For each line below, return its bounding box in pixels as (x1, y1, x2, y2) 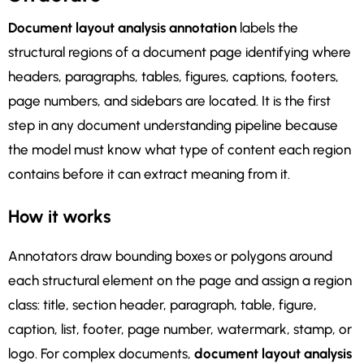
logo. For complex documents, (8, 345, 194, 362)
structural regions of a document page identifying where (8, 44, 351, 61)
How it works (8, 206, 111, 228)
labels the (236, 19, 298, 37)
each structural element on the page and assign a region (8, 272, 352, 289)
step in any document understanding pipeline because (8, 117, 338, 134)
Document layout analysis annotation (8, 19, 236, 37)
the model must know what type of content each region (8, 141, 351, 158)
